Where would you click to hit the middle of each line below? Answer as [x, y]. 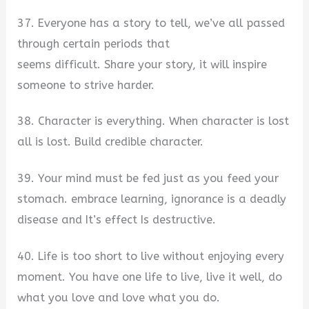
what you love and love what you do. [119, 297]
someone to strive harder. [86, 85]
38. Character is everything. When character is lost [153, 121]
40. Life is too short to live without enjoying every [151, 256]
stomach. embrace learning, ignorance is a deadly [152, 199]
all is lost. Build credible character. [111, 142]
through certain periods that [94, 43]
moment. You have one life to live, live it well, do [150, 277]
